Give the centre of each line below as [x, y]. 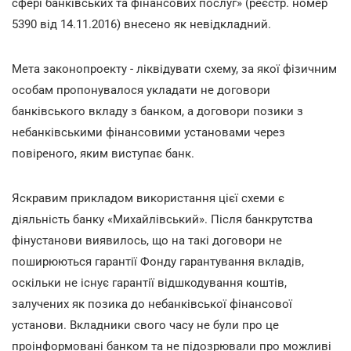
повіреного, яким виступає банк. [103, 153]
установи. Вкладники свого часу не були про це [145, 325]
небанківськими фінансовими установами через [148, 132]
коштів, [266, 282]
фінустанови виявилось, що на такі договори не [147, 240]
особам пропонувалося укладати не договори [141, 90]
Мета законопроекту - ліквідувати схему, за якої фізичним [174, 69]
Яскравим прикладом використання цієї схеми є [148, 198]
